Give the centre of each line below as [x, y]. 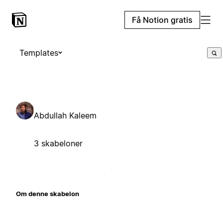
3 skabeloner [58, 143]
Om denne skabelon [48, 193]
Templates [39, 53]
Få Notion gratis [162, 20]
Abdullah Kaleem [65, 115]
